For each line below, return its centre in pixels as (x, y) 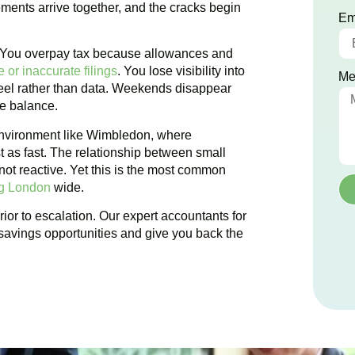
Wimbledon (118, 135)
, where (171, 135)
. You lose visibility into (181, 71)
